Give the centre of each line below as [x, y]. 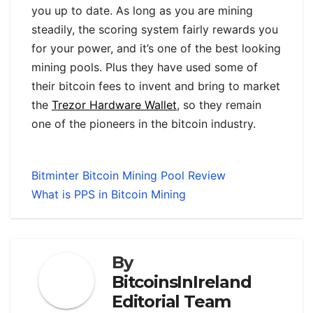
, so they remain [219, 105]
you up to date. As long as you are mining [142, 11]
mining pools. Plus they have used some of [145, 67]
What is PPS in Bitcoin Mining [109, 195]
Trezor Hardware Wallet [114, 105]
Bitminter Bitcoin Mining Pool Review [129, 176]
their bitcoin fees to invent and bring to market [156, 86]
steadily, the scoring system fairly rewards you [155, 30]
